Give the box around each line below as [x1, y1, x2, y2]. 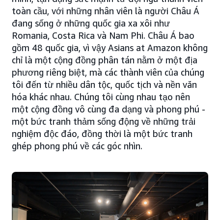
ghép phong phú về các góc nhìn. [12, 140, 142, 152]
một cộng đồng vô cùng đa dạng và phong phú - [12, 104, 205, 115]
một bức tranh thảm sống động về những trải [12, 116, 195, 127]
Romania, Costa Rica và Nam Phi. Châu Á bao [12, 30, 194, 41]
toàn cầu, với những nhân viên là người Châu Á [12, 5, 199, 17]
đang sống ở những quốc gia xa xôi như [12, 18, 170, 29]
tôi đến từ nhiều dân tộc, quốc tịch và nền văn [12, 79, 197, 90]
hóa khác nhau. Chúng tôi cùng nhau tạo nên [12, 91, 190, 103]
